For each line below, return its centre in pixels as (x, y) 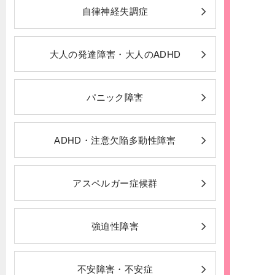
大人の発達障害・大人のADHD (115, 55)
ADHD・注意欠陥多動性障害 (115, 141)
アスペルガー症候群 (115, 184)
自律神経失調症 (115, 12)
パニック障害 (115, 98)
